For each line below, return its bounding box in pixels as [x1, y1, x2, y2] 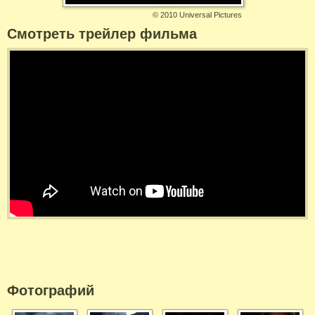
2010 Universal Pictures [160, 11, 242, 19]
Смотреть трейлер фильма [7, 26, 197, 41]
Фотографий [7, 283, 94, 299]
